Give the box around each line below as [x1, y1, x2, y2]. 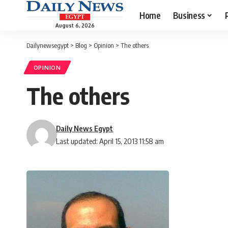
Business [173, 9, 205, 21]
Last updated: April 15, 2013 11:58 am [56, 136, 164, 146]
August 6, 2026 [55, 22, 95, 28]
